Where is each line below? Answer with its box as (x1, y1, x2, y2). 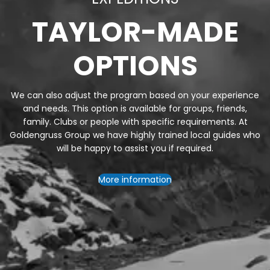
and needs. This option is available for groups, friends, (23, 102, 247, 115)
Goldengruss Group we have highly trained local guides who (10, 128, 260, 141)
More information (98, 173, 172, 186)
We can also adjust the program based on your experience (11, 89, 259, 101)
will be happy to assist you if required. (57, 142, 213, 154)
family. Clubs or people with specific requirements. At (22, 115, 248, 128)
